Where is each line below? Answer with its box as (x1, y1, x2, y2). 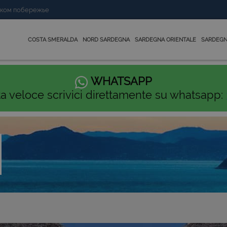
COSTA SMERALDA (28, 36, 78, 43)
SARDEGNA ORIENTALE (135, 36, 196, 43)
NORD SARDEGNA (83, 36, 130, 43)
